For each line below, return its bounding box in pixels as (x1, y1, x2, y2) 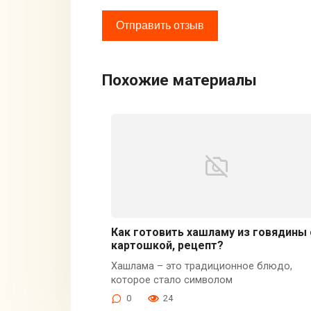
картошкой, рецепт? (110, 238, 224, 252)
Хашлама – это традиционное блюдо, (110, 260, 292, 273)
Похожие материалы (102, 71, 257, 90)
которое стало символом (110, 274, 233, 287)
